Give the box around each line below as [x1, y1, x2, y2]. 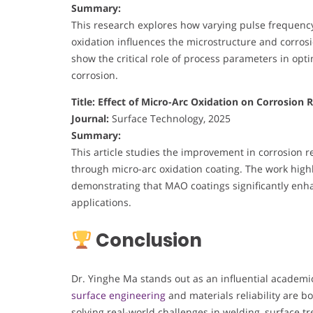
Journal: [71, 112, 109, 126]
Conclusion [92, 228, 202, 254]
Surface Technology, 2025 [109, 112, 231, 126]
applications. [71, 196, 131, 210]
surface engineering [71, 289, 166, 303]
